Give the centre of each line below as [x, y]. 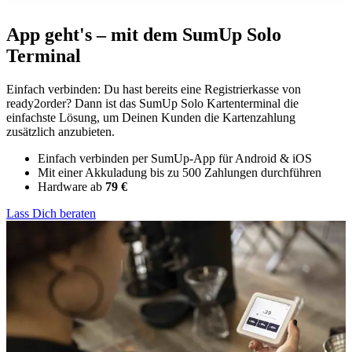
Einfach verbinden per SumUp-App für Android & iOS [176, 159]
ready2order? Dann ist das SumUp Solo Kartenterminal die [152, 104]
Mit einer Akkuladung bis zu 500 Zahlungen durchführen [180, 173]
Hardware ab [71, 187]
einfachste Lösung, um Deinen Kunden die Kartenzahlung [151, 118]
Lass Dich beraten [51, 214]
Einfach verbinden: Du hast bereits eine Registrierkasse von [154, 90]
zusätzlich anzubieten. [60, 132]
